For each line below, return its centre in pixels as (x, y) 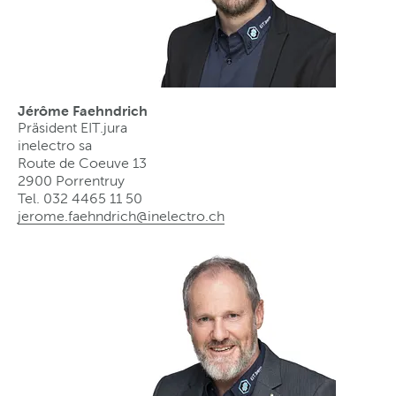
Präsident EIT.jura (72, 127)
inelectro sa (55, 145)
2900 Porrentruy (71, 180)
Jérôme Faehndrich (83, 110)
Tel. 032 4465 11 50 (80, 198)
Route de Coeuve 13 (82, 163)
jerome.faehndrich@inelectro (111, 216)
